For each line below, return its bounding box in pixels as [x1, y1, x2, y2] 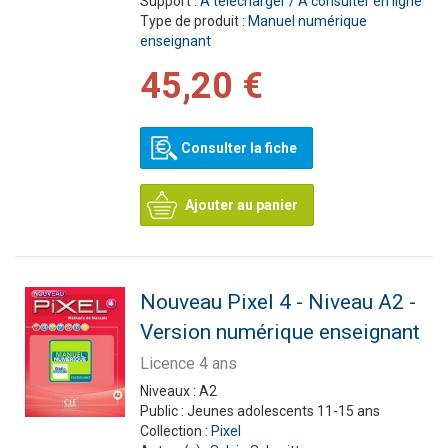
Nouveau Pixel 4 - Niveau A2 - [139, 290, 416, 314]
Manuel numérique [247, 13, 367, 29]
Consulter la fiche [180, 140, 297, 156]
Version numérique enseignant [139, 320, 420, 344]
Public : [139, 403, 187, 419]
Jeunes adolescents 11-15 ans [186, 403, 380, 419]
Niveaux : [139, 383, 199, 399]
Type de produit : [139, 13, 248, 29]
